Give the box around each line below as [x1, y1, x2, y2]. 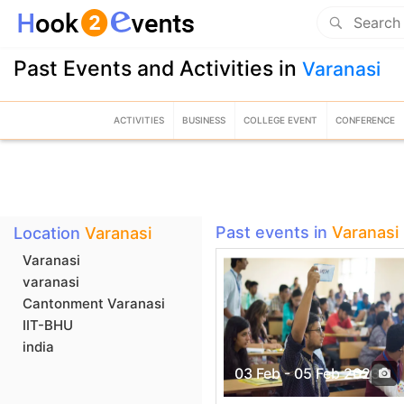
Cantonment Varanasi [23, 295, 165, 312]
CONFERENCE [335, 114, 396, 125]
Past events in [216, 223, 332, 242]
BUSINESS [182, 114, 226, 125]
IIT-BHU [23, 317, 73, 334]
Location [14, 224, 85, 243]
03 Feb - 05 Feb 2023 [234, 364, 380, 382]
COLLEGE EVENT [243, 114, 318, 125]
